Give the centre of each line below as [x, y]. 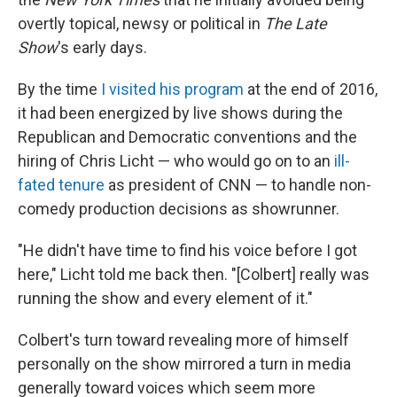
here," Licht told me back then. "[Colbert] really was [194, 275]
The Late [296, 24]
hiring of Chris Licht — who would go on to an [176, 161]
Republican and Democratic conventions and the [187, 137]
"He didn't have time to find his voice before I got [187, 251]
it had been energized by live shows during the [180, 113]
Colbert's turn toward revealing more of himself [183, 340]
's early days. [102, 48]
